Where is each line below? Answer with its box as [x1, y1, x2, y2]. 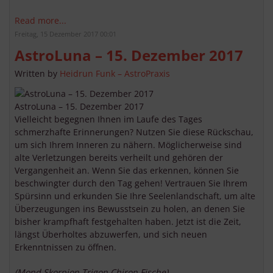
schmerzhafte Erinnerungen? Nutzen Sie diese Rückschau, [15, 126, 253, 138]
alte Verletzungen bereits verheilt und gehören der [15, 152, 223, 164]
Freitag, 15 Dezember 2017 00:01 [15, 29, 116, 39]
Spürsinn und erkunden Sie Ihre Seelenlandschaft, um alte [15, 190, 255, 202]
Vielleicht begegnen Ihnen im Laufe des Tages [15, 113, 202, 126]
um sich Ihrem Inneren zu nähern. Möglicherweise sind [15, 139, 242, 151]
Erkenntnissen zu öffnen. [15, 241, 116, 253]
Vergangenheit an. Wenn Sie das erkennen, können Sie [15, 165, 239, 177]
